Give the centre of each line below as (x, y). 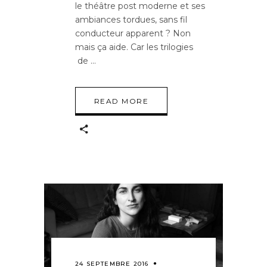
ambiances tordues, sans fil (131, 19)
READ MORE (121, 101)
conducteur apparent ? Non (133, 33)
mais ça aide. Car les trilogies (134, 47)
